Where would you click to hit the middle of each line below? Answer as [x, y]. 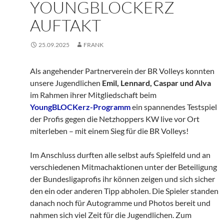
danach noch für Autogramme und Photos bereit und [120, 203]
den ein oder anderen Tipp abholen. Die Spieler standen [124, 191]
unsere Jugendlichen [66, 83]
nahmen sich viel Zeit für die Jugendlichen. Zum [111, 215]
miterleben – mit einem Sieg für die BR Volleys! [109, 131]
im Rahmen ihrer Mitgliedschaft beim [93, 95]
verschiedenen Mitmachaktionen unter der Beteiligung [123, 167]
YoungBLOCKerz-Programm [80, 107]
